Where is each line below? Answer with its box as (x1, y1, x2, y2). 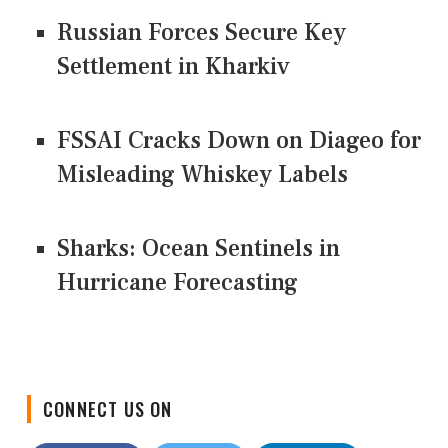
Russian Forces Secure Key (57, 16, 346, 48)
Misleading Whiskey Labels (57, 158, 348, 190)
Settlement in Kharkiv (57, 50, 290, 82)
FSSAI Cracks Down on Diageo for (57, 124, 421, 156)
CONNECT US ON (43, 379, 173, 406)
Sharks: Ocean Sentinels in (57, 232, 340, 264)
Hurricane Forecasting (57, 266, 298, 298)
